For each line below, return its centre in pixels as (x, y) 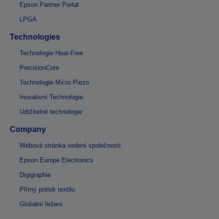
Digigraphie (35, 175)
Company (28, 130)
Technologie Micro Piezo (54, 83)
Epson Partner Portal (49, 5)
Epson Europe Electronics (56, 160)
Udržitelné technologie (51, 112)
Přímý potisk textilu (47, 190)
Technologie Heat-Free (51, 53)
